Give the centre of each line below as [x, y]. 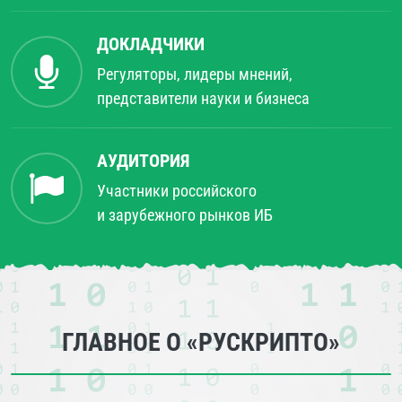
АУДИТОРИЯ [143, 161]
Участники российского [177, 191]
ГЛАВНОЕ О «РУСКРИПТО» [201, 342]
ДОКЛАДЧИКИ [151, 44]
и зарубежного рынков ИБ [185, 215]
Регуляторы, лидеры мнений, [195, 74]
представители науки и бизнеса [203, 98]
